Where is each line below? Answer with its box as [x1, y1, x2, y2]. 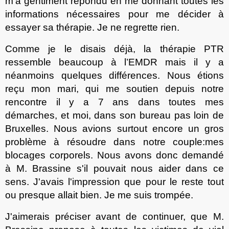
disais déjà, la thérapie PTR [80, 43, 224, 54]
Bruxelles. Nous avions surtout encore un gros [5, 123, 224, 134]
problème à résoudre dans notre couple [5, 136, 202, 147]
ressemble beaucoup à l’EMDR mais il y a [5, 56, 224, 67]
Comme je [5, 43, 64, 54]
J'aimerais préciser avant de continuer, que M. [5, 211, 224, 222]
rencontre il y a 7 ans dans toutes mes [5, 96, 224, 107]
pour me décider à [128, 8, 224, 19]
